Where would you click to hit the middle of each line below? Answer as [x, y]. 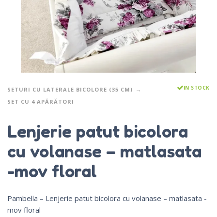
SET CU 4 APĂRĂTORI [41, 102]
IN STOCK [196, 88]
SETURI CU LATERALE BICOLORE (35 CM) [70, 90]
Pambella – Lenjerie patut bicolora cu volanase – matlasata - [107, 198]
